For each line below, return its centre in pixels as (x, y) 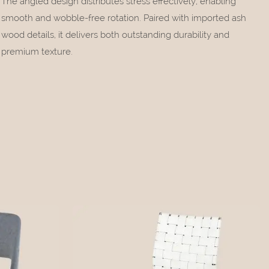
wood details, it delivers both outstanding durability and (116, 35)
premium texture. (37, 51)
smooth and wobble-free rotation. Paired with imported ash (124, 18)
